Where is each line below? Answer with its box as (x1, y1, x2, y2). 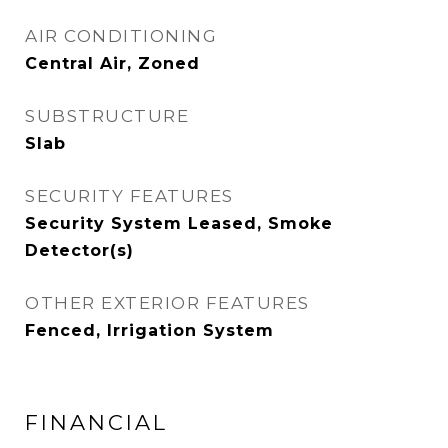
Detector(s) (25, 241, 134, 260)
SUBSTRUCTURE (25, 106, 189, 126)
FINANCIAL (25, 410, 168, 435)
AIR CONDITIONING (25, 26, 217, 46)
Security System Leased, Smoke (25, 214, 333, 233)
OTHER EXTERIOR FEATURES (25, 293, 310, 313)
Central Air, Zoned (25, 54, 200, 73)
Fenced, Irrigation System (25, 321, 274, 340)
